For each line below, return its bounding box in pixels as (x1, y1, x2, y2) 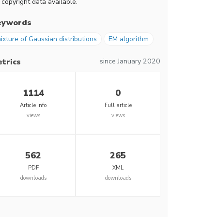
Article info (20, 102, 46, 109)
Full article (104, 102, 132, 109)
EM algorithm (108, 34, 149, 44)
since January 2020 (100, 56, 160, 66)
